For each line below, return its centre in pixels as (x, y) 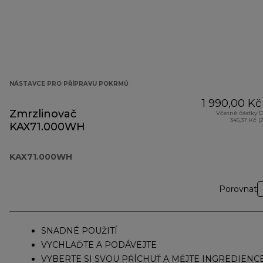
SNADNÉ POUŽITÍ (79, 231)
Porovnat (238, 189)
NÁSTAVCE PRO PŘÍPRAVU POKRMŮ (69, 84)
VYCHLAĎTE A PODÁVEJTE (99, 245)
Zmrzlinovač (43, 114)
